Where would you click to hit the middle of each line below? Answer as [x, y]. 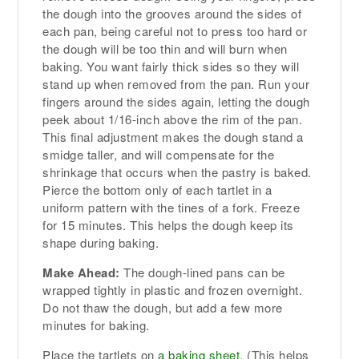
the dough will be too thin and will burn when [165, 49]
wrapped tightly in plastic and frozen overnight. [173, 290]
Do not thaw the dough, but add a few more [163, 308]
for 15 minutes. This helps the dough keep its [168, 225]
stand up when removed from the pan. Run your [176, 84]
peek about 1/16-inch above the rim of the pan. [173, 119]
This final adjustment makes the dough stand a [173, 137]
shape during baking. [101, 243]
